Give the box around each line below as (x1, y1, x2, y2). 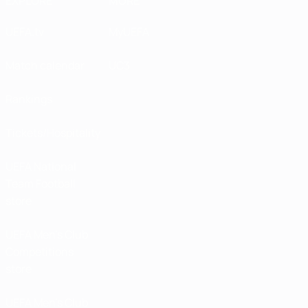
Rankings (5, 91, 52, 107)
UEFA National (5, 159, 76, 174)
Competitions (5, 244, 74, 259)
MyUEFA (109, 24, 149, 39)
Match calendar (5, 58, 85, 73)
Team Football (5, 176, 76, 191)
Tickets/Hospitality (5, 125, 100, 140)
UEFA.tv (5, 24, 44, 39)
